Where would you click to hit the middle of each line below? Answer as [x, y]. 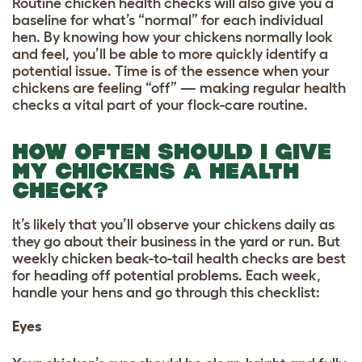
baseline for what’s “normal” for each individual [168, 21]
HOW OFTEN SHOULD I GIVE [172, 152]
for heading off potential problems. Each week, [166, 276]
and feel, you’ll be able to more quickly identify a [170, 55]
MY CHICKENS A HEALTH [156, 171]
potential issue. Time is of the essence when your [171, 72]
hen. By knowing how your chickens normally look [173, 38]
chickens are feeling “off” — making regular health [179, 88]
